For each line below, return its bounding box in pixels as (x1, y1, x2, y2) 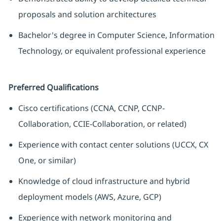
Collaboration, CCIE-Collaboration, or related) (18, 118, 186, 130)
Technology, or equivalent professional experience (18, 45, 206, 57)
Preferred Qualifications (8, 82, 99, 93)
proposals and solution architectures (18, 9, 156, 20)
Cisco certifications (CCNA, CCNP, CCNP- (18, 103, 165, 114)
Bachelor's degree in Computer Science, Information (18, 30, 215, 41)
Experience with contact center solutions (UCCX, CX (18, 139, 208, 150)
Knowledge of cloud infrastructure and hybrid (18, 176, 190, 187)
